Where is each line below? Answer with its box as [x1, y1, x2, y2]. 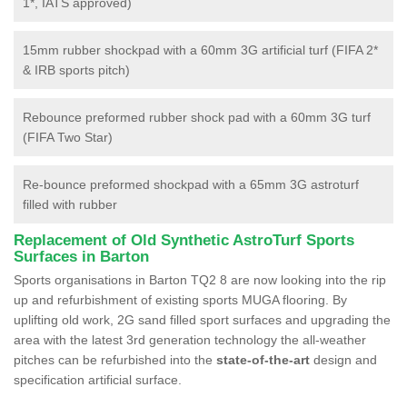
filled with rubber [23, 196, 117, 212]
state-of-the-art [216, 352, 310, 367]
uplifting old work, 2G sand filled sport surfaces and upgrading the [14, 312, 391, 327]
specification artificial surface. [14, 372, 182, 387]
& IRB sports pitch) [23, 62, 130, 77]
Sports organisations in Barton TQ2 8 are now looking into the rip [14, 272, 386, 287]
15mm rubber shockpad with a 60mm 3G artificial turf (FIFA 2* [23, 42, 378, 57]
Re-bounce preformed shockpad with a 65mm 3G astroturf [23, 176, 359, 192]
